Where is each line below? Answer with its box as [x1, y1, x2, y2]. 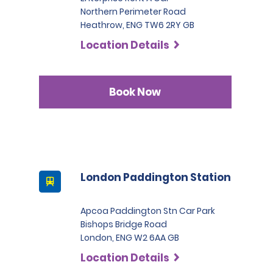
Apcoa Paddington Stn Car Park [80, 205, 216, 217]
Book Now [109, 84, 161, 99]
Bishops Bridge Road [80, 218, 168, 230]
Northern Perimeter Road [80, 5, 186, 18]
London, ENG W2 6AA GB [80, 232, 180, 244]
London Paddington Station [80, 170, 232, 185]
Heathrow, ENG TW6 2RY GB [80, 19, 195, 31]
